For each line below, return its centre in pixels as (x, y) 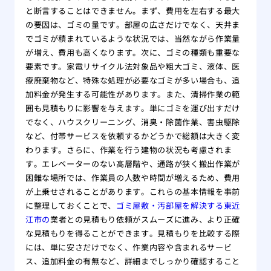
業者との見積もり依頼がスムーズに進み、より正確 (145, 219)
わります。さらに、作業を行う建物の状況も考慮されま (129, 149)
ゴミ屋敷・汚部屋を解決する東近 (178, 205)
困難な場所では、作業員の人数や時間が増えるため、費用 (132, 177)
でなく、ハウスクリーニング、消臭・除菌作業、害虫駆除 (132, 122)
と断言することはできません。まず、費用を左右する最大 (132, 10)
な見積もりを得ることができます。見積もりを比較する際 (132, 233)
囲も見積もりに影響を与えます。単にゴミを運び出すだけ (132, 108)
